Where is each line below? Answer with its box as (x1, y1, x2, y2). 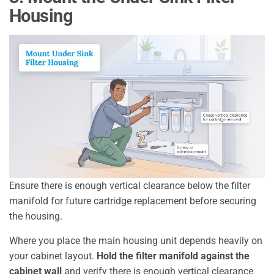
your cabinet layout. (9, 250, 97, 262)
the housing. (9, 210, 62, 222)
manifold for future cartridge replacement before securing (9, 194, 256, 207)
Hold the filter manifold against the (97, 250, 250, 262)
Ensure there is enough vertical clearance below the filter (9, 179, 250, 191)
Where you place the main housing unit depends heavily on (9, 234, 262, 246)
